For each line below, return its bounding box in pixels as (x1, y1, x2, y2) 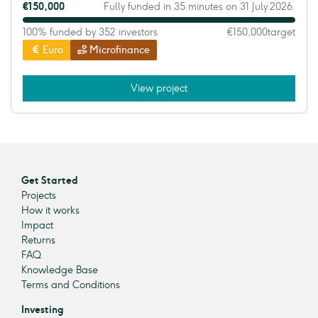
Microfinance (89, 44, 150, 57)
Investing (21, 304, 64, 317)
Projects (21, 190, 56, 202)
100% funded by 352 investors (23, 26, 158, 39)
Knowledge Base (21, 264, 98, 277)
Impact (21, 219, 53, 232)
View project (131, 82, 187, 95)
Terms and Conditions (21, 279, 120, 292)
